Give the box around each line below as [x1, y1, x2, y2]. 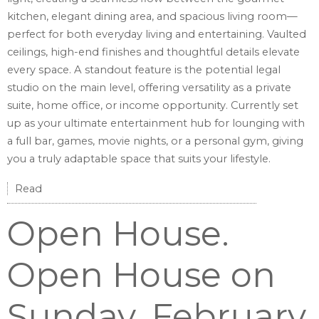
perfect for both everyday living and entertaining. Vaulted [7, 28, 306, 41]
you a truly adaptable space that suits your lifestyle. [7, 152, 271, 166]
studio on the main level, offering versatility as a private [7, 81, 291, 95]
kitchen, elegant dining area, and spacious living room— [7, 10, 298, 23]
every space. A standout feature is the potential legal [7, 63, 281, 77]
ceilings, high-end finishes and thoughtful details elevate [7, 46, 300, 59]
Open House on [7, 254, 276, 296]
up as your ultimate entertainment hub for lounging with [7, 117, 305, 130]
